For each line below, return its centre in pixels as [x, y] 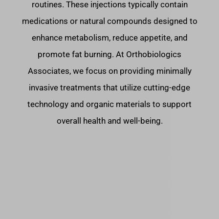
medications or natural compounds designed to [109, 21]
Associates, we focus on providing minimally [109, 71]
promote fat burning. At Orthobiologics [109, 54]
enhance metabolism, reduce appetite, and [109, 38]
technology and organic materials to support [109, 104]
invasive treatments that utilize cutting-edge [109, 88]
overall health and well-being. [109, 121]
